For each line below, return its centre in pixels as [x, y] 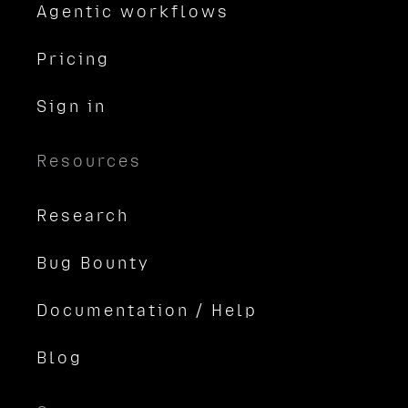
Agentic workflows [133, 12]
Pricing [73, 59]
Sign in [71, 107]
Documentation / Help [147, 311]
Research [83, 216]
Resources [89, 161]
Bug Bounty [93, 263]
